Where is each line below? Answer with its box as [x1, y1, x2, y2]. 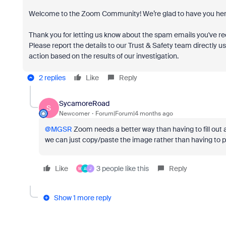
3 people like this [96, 164, 149, 173]
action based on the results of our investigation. [28, 51, 179, 61]
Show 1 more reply [53, 193, 111, 202]
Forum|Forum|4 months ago [95, 109, 173, 118]
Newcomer [59, 109, 90, 118]
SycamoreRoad [59, 98, 109, 108]
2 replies [38, 73, 66, 82]
